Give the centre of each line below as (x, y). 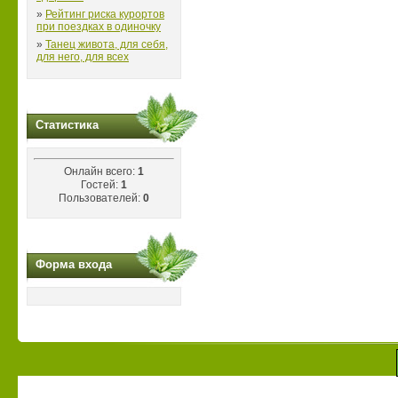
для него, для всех (83, 57)
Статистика (67, 125)
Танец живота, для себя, (107, 44)
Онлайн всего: (101, 171)
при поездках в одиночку (99, 27)
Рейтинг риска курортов (105, 14)
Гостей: (101, 185)
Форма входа (74, 264)
